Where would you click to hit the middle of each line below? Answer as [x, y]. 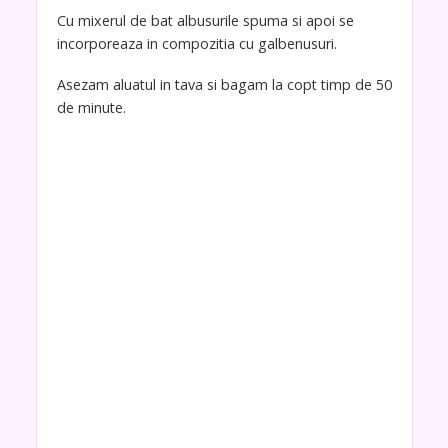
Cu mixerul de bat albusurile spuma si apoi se [205, 20]
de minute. [91, 107]
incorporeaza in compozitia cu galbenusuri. [196, 43]
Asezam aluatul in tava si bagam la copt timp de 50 [224, 84]
